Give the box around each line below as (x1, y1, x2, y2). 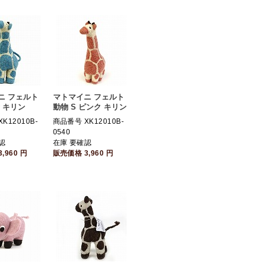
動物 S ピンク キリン (52, 103, 127, 111)
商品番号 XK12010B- (52, 117, 124, 126)
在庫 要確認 (52, 138, 92, 147)
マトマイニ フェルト (52, 93, 124, 101)
